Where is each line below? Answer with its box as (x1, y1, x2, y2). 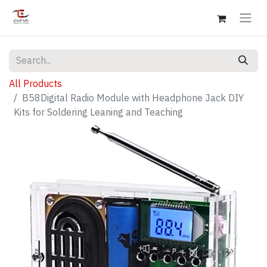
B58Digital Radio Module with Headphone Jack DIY (22, 91, 244, 105)
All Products (9, 76, 62, 91)
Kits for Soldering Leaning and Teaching (14, 105, 183, 120)
